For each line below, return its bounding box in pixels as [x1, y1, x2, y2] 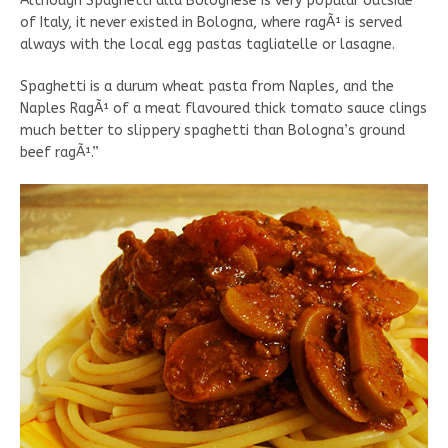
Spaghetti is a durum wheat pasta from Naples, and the [20, 78, 394, 95]
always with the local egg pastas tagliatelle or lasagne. [20, 36, 395, 53]
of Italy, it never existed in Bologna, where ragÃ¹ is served [20, 14, 402, 31]
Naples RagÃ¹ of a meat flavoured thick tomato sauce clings [20, 100, 427, 117]
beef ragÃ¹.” [20, 144, 99, 161]
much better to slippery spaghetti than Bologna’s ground [20, 122, 405, 139]
